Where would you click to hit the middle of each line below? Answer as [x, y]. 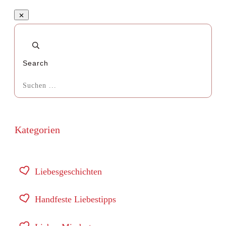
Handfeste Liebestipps [75, 199]
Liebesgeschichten [68, 172]
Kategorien [37, 130]
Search [36, 63]
